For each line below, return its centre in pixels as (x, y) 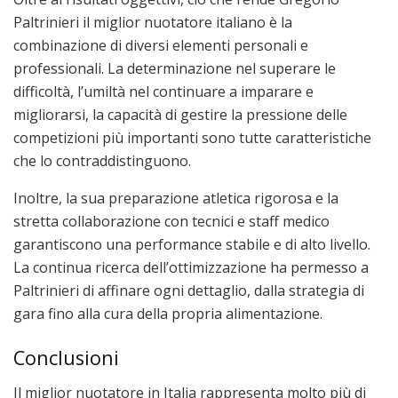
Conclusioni (66, 357)
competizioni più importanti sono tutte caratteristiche (192, 138)
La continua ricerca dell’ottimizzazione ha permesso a (191, 268)
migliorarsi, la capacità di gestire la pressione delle (180, 115)
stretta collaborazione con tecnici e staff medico (171, 222)
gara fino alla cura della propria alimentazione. (168, 314)
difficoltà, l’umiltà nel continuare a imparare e (163, 92)
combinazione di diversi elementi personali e (161, 46)
